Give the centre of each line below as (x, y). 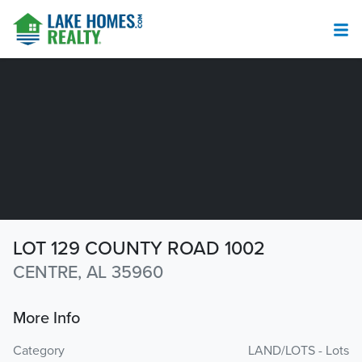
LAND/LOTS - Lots (299, 351)
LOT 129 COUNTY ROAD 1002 (139, 248)
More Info (46, 318)
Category (39, 351)
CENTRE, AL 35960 (88, 272)
